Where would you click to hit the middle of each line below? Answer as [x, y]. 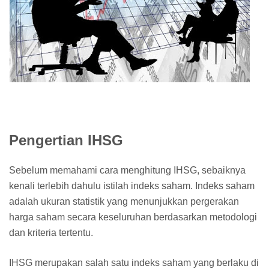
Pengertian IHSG [66, 140]
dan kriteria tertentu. [52, 232]
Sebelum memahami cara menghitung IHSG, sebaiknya [127, 170]
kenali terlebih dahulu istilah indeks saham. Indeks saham [132, 186]
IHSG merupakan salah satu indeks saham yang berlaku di [134, 262]
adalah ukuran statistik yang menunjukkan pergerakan [124, 201]
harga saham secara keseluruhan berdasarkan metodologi [133, 217]
